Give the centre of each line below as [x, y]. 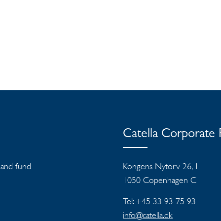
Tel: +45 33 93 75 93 [159, 201]
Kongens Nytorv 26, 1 [162, 166]
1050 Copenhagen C [160, 180]
